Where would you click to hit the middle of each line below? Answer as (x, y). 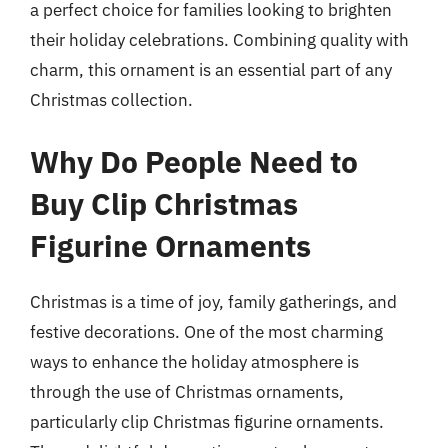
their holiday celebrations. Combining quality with (219, 40)
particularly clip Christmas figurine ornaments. (207, 421)
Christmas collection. (111, 100)
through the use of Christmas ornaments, (187, 391)
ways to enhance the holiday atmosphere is (194, 361)
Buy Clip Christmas (164, 203)
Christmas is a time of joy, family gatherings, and (213, 301)
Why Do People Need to (194, 161)
